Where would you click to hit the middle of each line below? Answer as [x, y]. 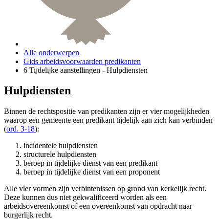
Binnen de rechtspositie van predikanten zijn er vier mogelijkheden [107, 111]
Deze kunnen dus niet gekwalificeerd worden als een [85, 197]
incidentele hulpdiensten [61, 146]
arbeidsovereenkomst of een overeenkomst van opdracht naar [98, 206]
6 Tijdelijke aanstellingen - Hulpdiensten [86, 70]
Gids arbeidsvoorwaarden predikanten [82, 61]
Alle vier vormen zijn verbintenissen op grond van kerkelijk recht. [105, 189]
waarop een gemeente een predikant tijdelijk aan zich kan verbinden [108, 120]
